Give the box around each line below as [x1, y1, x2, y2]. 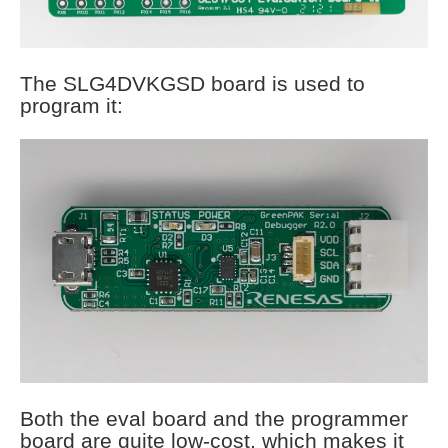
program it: [20, 94, 123, 118]
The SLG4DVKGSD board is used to [20, 72, 365, 96]
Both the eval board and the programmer [20, 406, 408, 430]
